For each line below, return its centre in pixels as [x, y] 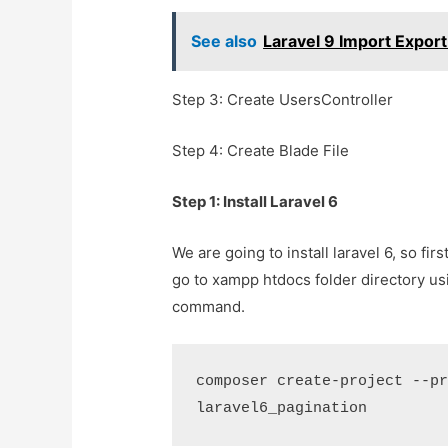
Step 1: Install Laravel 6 [255, 202]
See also [224, 41]
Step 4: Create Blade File [261, 151]
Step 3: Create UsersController [283, 100]
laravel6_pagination [282, 409]
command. [209, 307]
